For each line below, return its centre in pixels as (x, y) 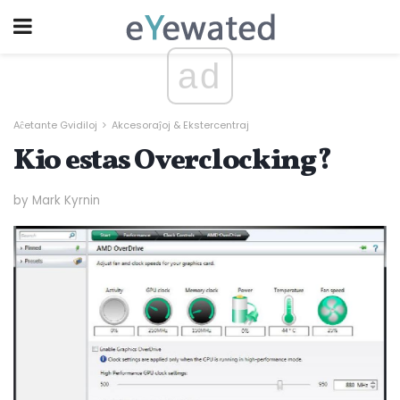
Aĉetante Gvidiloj (55, 125)
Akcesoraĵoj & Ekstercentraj (180, 125)
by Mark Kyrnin (57, 200)
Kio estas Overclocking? (172, 162)
